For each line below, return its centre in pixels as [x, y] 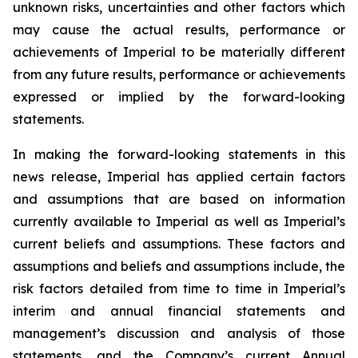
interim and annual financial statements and [179, 311]
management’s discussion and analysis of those [179, 333]
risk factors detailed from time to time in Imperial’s [179, 288]
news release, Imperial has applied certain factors [179, 177]
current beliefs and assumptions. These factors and [179, 244]
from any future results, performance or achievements [179, 74]
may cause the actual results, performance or [179, 30]
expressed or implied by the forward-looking [179, 97]
